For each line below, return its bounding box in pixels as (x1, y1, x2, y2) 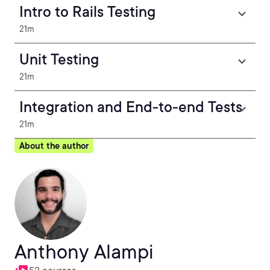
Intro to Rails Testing (19, 3, 155, 20)
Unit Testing (19, 51, 99, 68)
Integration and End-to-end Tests (19, 98, 242, 116)
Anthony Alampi (14, 240, 154, 263)
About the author (19, 141, 89, 151)
